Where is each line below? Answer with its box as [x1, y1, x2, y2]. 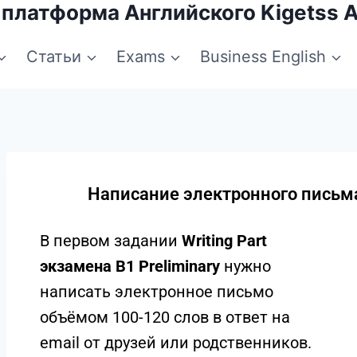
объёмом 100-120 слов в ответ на [39, 308, 290, 327]
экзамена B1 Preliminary [39, 257, 224, 276]
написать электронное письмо [39, 282, 273, 301]
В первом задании [39, 231, 182, 250]
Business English [200, 47, 326, 66]
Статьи [26, 47, 81, 66]
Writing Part [181, 231, 267, 250]
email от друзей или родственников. [39, 333, 312, 352]
